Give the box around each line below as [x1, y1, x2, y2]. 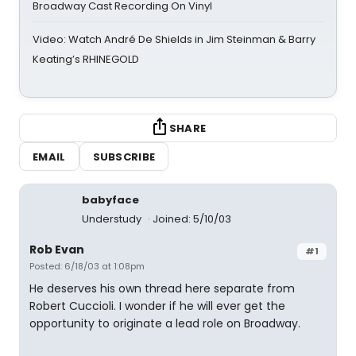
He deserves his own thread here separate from [29, 281, 295, 296]
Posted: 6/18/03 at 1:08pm [29, 260, 145, 273]
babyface [82, 192, 139, 207]
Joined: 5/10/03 [153, 211, 231, 226]
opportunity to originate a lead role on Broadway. [29, 315, 300, 331]
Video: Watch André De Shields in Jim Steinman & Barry [33, 32, 315, 47]
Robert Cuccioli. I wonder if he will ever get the [29, 298, 285, 314]
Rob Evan [29, 242, 84, 257]
